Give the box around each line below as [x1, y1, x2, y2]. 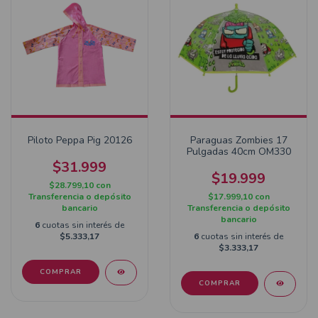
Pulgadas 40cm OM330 [186, 145, 291, 158]
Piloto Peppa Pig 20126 [27, 133, 132, 147]
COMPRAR [40, 267, 82, 277]
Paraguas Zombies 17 [190, 133, 287, 147]
